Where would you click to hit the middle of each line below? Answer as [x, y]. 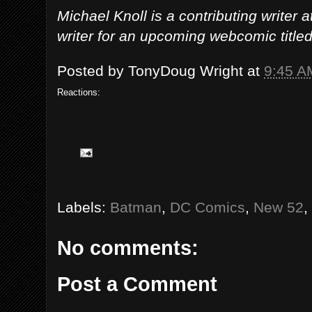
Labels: [84, 207]
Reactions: [79, 93]
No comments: [128, 248]
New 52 [279, 207]
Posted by [93, 71]
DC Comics [208, 207]
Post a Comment [137, 284]
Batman [136, 207]
